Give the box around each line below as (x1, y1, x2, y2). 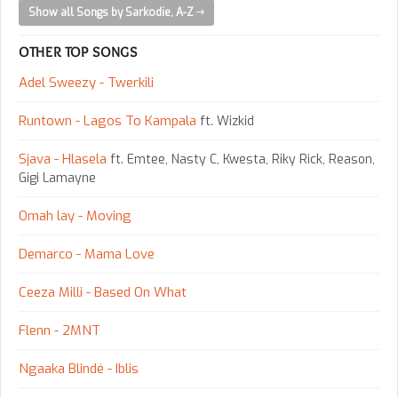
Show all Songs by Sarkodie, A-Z (28, 5, 196, 20)
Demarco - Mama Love (19, 245, 155, 264)
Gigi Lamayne (19, 170, 96, 187)
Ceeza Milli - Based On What (19, 283, 187, 302)
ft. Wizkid (196, 113, 254, 131)
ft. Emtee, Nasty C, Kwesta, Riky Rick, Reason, (107, 151, 375, 169)
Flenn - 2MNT (19, 322, 100, 340)
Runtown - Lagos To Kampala (19, 112, 196, 131)
